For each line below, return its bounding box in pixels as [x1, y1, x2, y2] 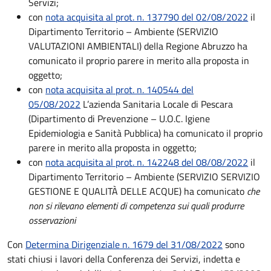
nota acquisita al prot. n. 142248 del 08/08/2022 [45, 155, 249, 169]
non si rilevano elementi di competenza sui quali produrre [28, 198, 244, 213]
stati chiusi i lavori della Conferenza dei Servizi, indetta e [7, 252, 240, 266]
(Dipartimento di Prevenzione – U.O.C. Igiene [28, 111, 211, 126]
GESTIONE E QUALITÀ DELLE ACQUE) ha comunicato [28, 184, 247, 198]
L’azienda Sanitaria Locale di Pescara [80, 97, 233, 111]
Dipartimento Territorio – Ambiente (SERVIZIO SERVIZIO [28, 169, 261, 184]
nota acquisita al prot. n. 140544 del [45, 82, 194, 97]
